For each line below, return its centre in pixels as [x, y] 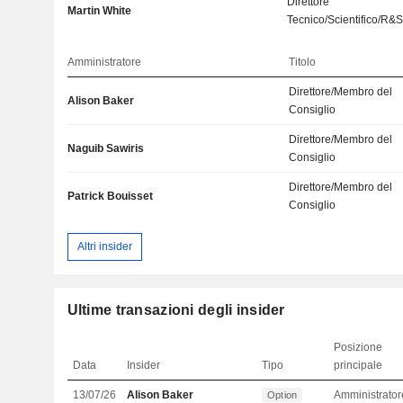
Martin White [99, 11]
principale [358, 365]
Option [282, 394]
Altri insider [104, 246]
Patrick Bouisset [110, 197]
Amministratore [104, 63]
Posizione [358, 347]
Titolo [303, 63]
